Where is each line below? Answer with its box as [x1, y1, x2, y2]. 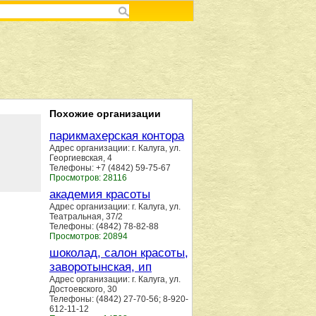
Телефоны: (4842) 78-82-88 [49, 221, 159, 231]
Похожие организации [49, 108, 161, 119]
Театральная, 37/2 [49, 212, 123, 221]
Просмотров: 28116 [49, 173, 127, 183]
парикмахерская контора [49, 129, 184, 142]
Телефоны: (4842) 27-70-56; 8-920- [49, 294, 188, 304]
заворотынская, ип [49, 260, 152, 274]
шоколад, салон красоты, [49, 246, 188, 260]
